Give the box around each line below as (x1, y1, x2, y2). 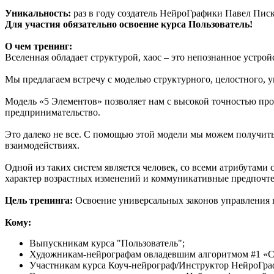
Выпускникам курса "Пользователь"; (29, 237, 185, 248)
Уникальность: (5, 7, 73, 18)
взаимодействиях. (5, 139, 80, 150)
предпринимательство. (5, 106, 100, 117)
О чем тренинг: (5, 40, 72, 51)
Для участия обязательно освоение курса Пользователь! (5, 18, 253, 29)
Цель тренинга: (5, 194, 75, 206)
